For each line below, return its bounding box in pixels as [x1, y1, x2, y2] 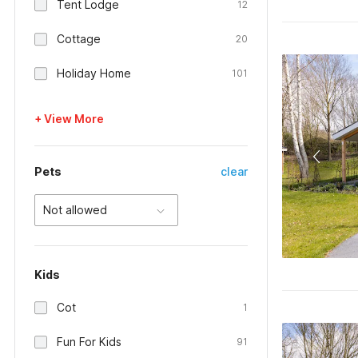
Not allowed [43, 203, 107, 217]
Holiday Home [57, 66, 131, 80]
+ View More [34, 112, 104, 125]
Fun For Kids [57, 335, 121, 348]
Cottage [57, 32, 101, 46]
